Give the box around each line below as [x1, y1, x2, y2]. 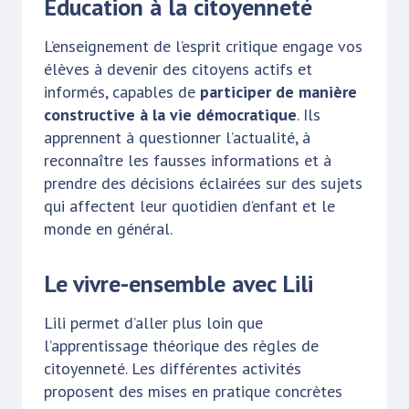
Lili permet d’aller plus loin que [44, 311, 263, 333]
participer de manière [200, 80, 357, 102]
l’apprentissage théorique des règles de [44, 334, 319, 356]
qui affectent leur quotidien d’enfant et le [44, 194, 335, 216]
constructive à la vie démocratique [44, 103, 297, 125]
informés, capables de [44, 80, 200, 102]
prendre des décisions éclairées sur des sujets [44, 172, 362, 194]
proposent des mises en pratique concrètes [44, 380, 342, 402]
